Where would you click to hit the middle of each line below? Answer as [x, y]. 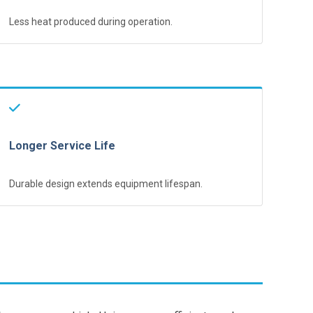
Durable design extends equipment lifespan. [106, 183]
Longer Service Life [62, 145]
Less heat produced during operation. [91, 21]
